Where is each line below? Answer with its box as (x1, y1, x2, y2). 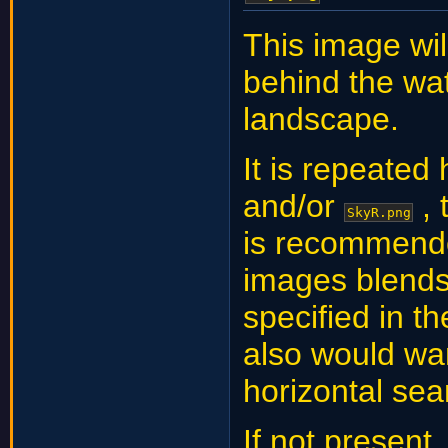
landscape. (243, 100, 400, 137)
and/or (243, 188, 345, 225)
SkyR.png (346, 205, 411, 221)
